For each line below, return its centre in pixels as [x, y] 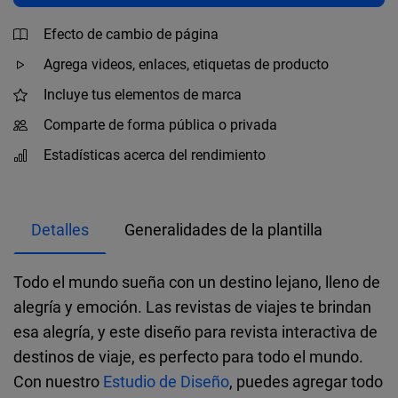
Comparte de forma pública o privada [160, 125]
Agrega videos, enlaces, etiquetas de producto [186, 64]
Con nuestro [58, 381]
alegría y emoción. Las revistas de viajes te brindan [192, 306]
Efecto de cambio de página [131, 34]
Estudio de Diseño [166, 381]
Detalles [60, 229]
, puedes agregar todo [306, 381]
